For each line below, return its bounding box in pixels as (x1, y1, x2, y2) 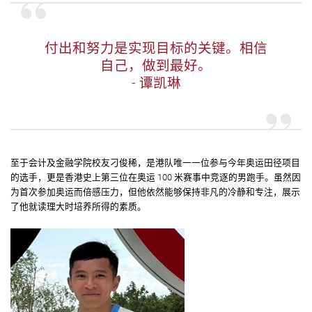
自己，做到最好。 (100, 58, 212, 75)
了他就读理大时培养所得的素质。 (10, 201, 146, 212)
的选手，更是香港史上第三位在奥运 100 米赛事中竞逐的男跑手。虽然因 (10, 171, 301, 182)
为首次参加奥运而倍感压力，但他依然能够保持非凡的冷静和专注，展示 (10, 186, 300, 197)
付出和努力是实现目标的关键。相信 (45, 40, 267, 57)
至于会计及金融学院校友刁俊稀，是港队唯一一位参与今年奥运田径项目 (10, 157, 300, 168)
